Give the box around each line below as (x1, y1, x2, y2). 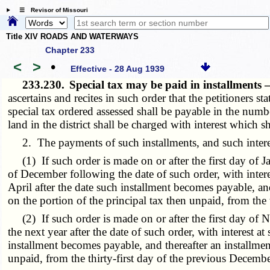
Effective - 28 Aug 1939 (71, 64, 165, 74)
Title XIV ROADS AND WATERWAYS (6, 32, 139, 42)
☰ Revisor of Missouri (13, 7, 88, 14)
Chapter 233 (45, 45, 95, 55)
